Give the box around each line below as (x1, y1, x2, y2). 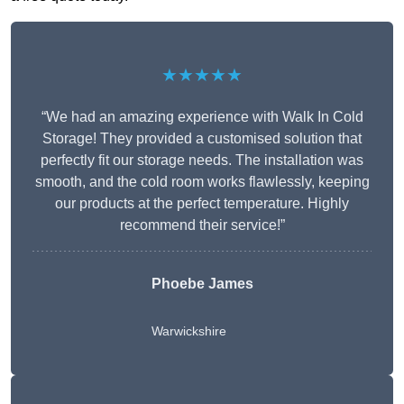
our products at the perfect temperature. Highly (55, 196, 349, 212)
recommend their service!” (119, 217, 285, 234)
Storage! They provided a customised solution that (42, 131, 362, 147)
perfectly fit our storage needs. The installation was (41, 152, 363, 169)
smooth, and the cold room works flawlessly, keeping (34, 174, 370, 190)
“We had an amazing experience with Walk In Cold (41, 109, 363, 125)
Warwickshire (151, 324, 226, 339)
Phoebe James (151, 276, 253, 292)
